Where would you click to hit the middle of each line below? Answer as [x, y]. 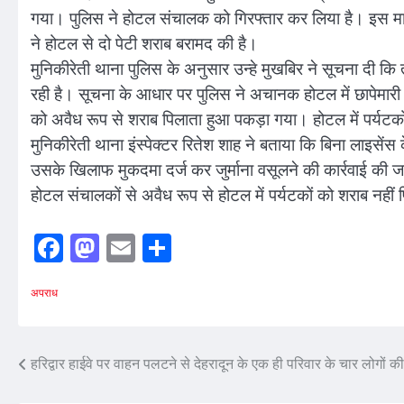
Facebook [119, 248]
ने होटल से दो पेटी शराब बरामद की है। [144, 44]
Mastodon [156, 248]
